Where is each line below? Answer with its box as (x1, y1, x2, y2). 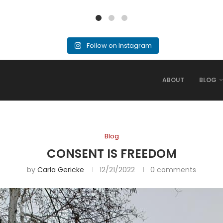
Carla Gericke (37, 165, 84, 175)
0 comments (150, 165, 196, 175)
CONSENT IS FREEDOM (46, 145, 177, 162)
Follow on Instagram (86, 41, 152, 50)
